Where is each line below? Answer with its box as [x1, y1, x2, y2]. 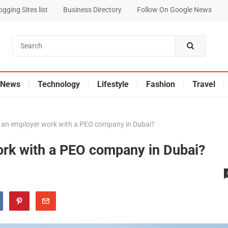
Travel [192, 79, 215, 89]
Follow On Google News [136, 6, 212, 14]
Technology [37, 79, 80, 89]
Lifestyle [97, 79, 129, 89]
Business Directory [63, 6, 122, 14]
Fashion [146, 79, 175, 89]
